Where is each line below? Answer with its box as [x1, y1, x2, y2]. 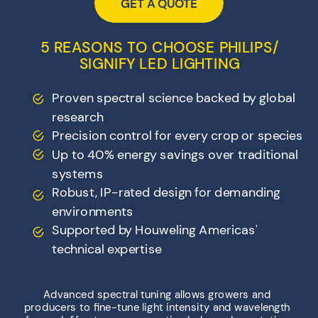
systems [51, 165, 104, 182]
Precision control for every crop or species [51, 127, 304, 144]
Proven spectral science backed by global [51, 89, 295, 106]
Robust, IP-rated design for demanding [51, 183, 280, 201]
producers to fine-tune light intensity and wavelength [23, 300, 290, 314]
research [51, 108, 104, 126]
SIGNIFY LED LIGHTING [79, 53, 240, 74]
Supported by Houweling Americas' [51, 221, 258, 238]
